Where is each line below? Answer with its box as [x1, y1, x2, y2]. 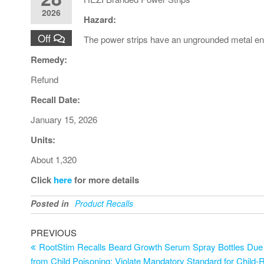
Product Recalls [75, 197, 133, 209]
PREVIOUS [31, 226, 77, 239]
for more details [74, 173, 139, 186]
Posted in [31, 197, 69, 209]
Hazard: [84, 12, 116, 26]
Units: [31, 133, 55, 146]
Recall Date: [31, 93, 80, 106]
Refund [31, 72, 58, 85]
